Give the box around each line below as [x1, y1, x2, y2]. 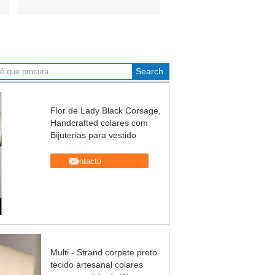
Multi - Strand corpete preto [50, 247, 157, 257]
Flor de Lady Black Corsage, [50, 106, 161, 115]
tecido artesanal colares [50, 260, 143, 269]
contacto [71, 156, 101, 166]
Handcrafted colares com [50, 118, 148, 128]
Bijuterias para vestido [50, 130, 136, 140]
